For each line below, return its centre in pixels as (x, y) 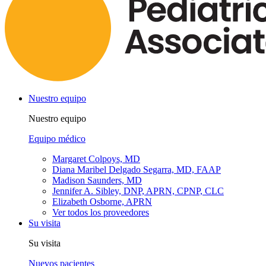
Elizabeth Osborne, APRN (102, 201)
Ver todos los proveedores (101, 212)
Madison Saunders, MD (97, 180)
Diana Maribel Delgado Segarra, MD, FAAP (137, 169)
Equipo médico (57, 138)
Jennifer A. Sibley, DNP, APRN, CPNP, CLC (138, 191)
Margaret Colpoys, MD (96, 159)
